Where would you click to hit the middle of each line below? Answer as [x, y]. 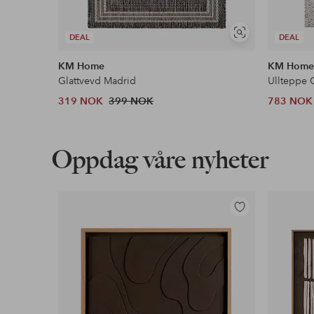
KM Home [82, 66]
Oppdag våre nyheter [160, 160]
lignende [256, 50]
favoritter [250, 243]
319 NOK [81, 101]
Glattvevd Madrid [97, 81]
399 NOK [131, 101]
